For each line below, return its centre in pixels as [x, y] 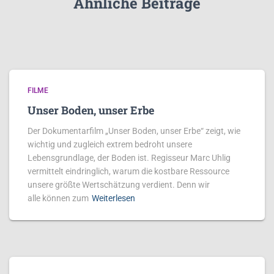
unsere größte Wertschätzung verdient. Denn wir [119, 185]
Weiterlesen [113, 198]
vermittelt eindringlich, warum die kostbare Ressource [128, 171]
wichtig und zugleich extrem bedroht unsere [110, 144]
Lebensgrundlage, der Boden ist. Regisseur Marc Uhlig [129, 158]
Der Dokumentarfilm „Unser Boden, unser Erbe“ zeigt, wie [134, 131]
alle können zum [58, 198]
